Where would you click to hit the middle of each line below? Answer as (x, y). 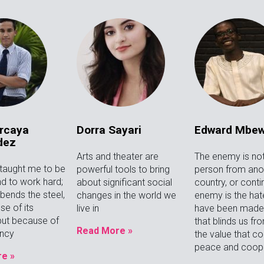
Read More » (104, 230)
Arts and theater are (117, 156)
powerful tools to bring (123, 169)
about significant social (124, 182)
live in (88, 208)
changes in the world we (126, 195)
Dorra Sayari (109, 130)
